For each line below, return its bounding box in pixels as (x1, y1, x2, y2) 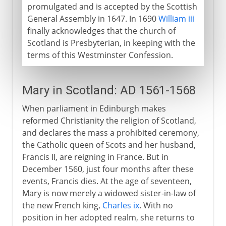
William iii (158, 13, 194, 24)
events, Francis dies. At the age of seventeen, (22, 175, 192, 187)
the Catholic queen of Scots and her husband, (22, 139, 196, 150)
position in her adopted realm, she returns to (22, 211, 195, 223)
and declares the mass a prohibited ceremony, (22, 127, 199, 138)
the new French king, (22, 199, 102, 211)
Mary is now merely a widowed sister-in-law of (22, 187, 196, 199)
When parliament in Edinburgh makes (22, 102, 166, 114)
